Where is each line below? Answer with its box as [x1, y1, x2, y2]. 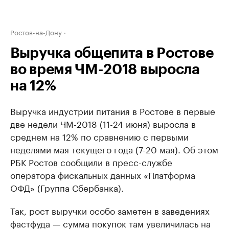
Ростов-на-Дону [10, 27, 62, 37]
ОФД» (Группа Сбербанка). [10, 180, 124, 194]
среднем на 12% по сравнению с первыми [10, 129, 189, 143]
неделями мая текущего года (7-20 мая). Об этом [10, 142, 218, 155]
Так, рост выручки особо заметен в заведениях [10, 203, 210, 217]
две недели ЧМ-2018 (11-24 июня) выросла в [10, 117, 196, 130]
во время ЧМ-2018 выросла [10, 62, 200, 77]
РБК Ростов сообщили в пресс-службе [10, 155, 172, 168]
